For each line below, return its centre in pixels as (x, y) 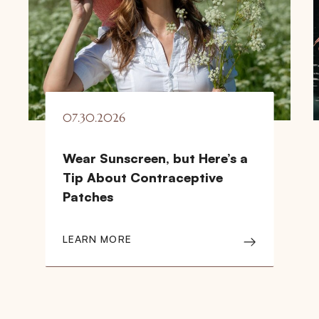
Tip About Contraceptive (142, 177)
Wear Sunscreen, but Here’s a (155, 158)
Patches (88, 196)
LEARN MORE (97, 239)
